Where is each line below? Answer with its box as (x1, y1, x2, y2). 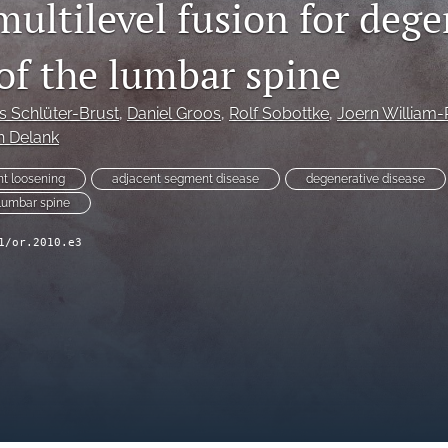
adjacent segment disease (112, 172, 259, 187)
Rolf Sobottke (229, 104, 329, 124)
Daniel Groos (127, 104, 221, 124)
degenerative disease (306, 172, 425, 187)
